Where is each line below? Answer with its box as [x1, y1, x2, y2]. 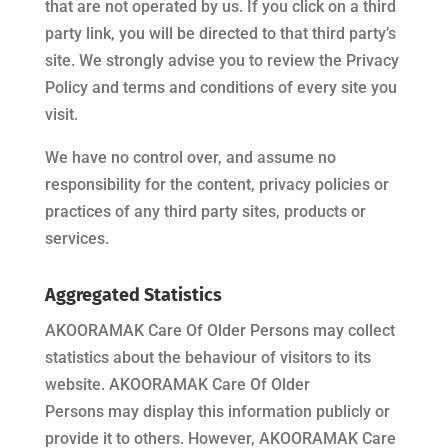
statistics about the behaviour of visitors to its [44, 348, 371, 367]
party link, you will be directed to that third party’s [44, 24, 396, 43]
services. [44, 229, 109, 248]
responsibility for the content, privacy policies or [44, 175, 389, 194]
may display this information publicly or [103, 402, 390, 421]
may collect [308, 321, 395, 340]
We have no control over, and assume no [44, 148, 336, 167]
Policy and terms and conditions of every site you [44, 78, 397, 97]
